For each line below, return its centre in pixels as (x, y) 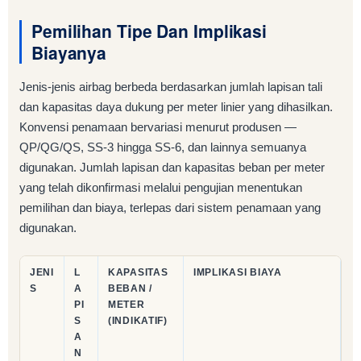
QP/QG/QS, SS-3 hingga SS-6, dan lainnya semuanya (163, 147)
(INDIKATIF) (138, 321)
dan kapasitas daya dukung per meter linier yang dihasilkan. (176, 107)
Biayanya (69, 53)
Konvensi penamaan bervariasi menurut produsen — (158, 127)
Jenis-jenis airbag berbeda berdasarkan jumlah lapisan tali (171, 87)
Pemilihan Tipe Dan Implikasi (149, 31)
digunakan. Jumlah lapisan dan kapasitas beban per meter (172, 168)
